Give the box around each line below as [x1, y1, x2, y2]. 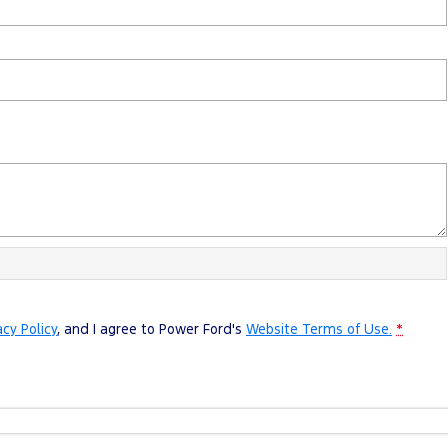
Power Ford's [159, 319, 242, 338]
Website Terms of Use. [246, 319, 392, 338]
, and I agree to [57, 319, 159, 338]
